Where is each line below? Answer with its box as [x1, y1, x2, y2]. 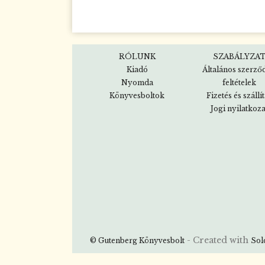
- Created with [185, 235, 251, 246]
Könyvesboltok [109, 91, 164, 101]
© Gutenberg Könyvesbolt [90, 236, 185, 245]
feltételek [222, 78, 256, 88]
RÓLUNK [118, 52, 156, 62]
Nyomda [121, 78, 153, 88]
